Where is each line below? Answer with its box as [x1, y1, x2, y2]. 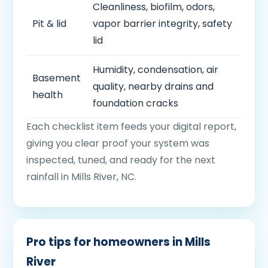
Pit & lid [32, 17, 66, 31]
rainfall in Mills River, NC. [26, 170, 136, 184]
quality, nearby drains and [93, 80, 214, 93]
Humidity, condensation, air [93, 63, 218, 77]
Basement [32, 71, 81, 85]
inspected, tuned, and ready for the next [26, 153, 215, 167]
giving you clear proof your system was [26, 136, 209, 150]
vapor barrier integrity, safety [93, 17, 232, 31]
